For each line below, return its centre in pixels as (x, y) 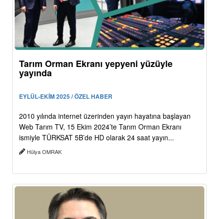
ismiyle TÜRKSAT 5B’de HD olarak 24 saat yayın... (97, 138)
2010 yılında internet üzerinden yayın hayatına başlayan (105, 116)
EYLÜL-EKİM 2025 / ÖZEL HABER (66, 97)
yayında (35, 73)
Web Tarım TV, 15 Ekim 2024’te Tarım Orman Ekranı (100, 127)
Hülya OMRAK (44, 152)
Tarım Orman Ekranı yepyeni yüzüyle (96, 64)
